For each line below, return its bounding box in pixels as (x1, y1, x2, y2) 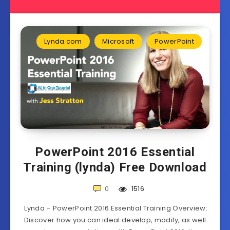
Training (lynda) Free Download (23, 160, 207, 175)
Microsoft (102, 36, 135, 47)
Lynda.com (44, 36, 82, 47)
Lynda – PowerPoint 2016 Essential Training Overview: (23, 203, 207, 214)
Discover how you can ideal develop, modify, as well (24, 215, 206, 225)
